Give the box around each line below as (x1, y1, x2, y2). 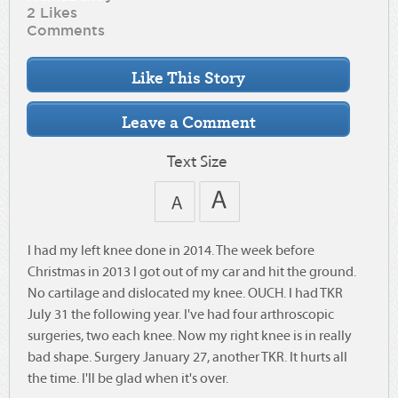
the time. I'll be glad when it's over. (28, 372, 228, 387)
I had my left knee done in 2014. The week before (28, 244, 314, 259)
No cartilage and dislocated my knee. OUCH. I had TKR (28, 287, 343, 302)
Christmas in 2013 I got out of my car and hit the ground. (28, 266, 356, 281)
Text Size (167, 154, 228, 171)
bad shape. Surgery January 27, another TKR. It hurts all (28, 351, 347, 366)
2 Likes (27, 4, 78, 20)
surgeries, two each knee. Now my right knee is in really (28, 330, 352, 345)
